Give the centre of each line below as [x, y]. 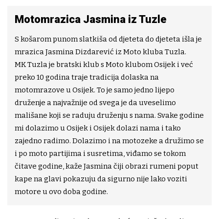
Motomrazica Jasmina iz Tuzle [91, 20]
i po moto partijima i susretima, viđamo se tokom [100, 154]
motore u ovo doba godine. [61, 192]
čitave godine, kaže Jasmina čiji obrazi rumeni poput [107, 166]
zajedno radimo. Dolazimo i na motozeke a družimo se [109, 141]
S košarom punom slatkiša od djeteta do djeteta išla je [108, 39]
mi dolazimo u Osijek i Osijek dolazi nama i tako [98, 128]
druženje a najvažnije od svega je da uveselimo [95, 103]
